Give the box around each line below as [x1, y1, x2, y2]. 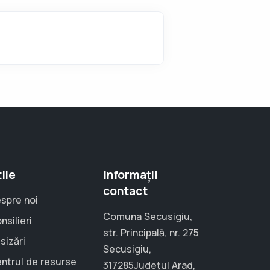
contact [103, 183, 148, 199]
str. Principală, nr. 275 [103, 226, 199, 239]
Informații [103, 167, 158, 183]
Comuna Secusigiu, [103, 210, 192, 223]
